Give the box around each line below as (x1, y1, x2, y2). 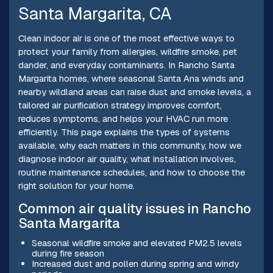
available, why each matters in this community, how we (18, 140, 241, 152)
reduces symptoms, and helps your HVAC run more (18, 113, 228, 125)
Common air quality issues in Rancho (18, 200, 252, 218)
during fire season (31, 247, 104, 260)
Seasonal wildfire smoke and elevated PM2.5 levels (31, 237, 242, 249)
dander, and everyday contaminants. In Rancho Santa (18, 59, 235, 71)
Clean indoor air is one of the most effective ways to (18, 32, 235, 44)
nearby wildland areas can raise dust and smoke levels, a (18, 86, 251, 98)
